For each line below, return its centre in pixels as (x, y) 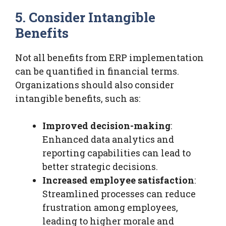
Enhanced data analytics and (108, 139)
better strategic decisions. (100, 166)
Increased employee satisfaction (118, 180)
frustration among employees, (110, 207)
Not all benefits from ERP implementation (109, 57)
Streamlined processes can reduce (119, 193)
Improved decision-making (106, 125)
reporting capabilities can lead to (117, 153)
